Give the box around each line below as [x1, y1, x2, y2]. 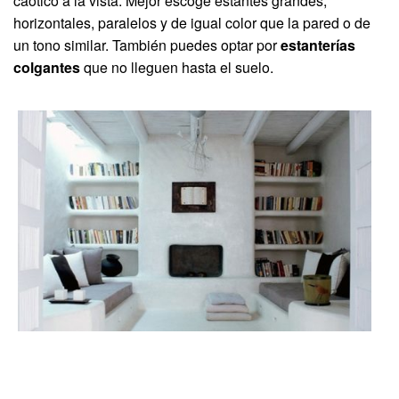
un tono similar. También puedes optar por [13, 35, 281, 56]
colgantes [13, 57, 80, 78]
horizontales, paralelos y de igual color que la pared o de [13, 12, 370, 34]
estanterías [281, 35, 355, 56]
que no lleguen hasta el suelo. [80, 57, 273, 78]
